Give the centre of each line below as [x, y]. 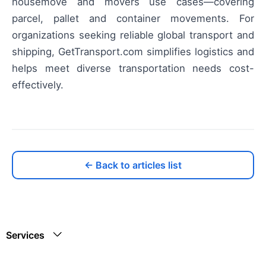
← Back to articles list [133, 165]
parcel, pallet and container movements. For [133, 18]
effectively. [38, 85]
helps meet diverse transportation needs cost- [133, 68]
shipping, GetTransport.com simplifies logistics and [133, 51]
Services [25, 235]
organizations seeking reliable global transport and [133, 35]
